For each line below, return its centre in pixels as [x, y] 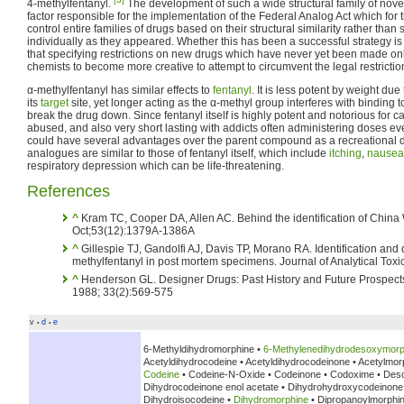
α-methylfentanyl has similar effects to [120, 90]
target [55, 102]
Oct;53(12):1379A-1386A [133, 230]
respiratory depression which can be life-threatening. [156, 165]
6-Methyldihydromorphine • [203, 349]
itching [345, 153]
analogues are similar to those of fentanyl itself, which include [178, 153]
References [69, 191]
